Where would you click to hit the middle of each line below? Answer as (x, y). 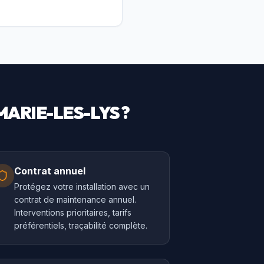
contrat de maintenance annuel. (75, 199)
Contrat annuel (49, 171)
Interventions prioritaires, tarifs (72, 212)
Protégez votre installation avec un (82, 187)
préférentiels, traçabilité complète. (80, 225)
